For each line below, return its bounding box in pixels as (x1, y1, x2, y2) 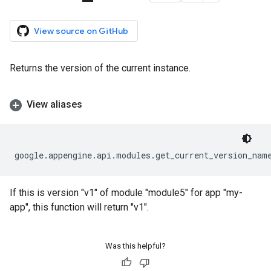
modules (116, 149, 151, 161)
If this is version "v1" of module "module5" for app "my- (10, 187, 243, 198)
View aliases (27, 99, 82, 110)
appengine (48, 149, 92, 161)
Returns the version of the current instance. (10, 62, 191, 74)
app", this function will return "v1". (10, 201, 149, 213)
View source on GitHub (34, 25, 128, 36)
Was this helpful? (105, 241, 166, 250)
